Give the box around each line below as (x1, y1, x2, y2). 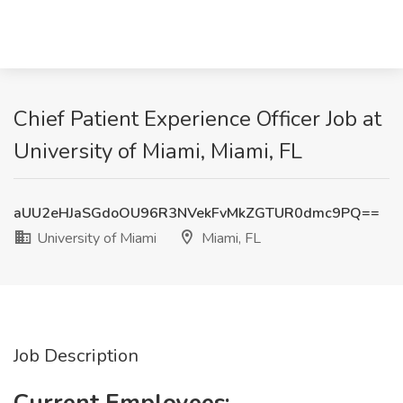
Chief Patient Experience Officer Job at (13, 104, 381, 133)
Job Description (13, 344, 139, 368)
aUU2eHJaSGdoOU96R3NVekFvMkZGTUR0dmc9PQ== (13, 203, 380, 223)
